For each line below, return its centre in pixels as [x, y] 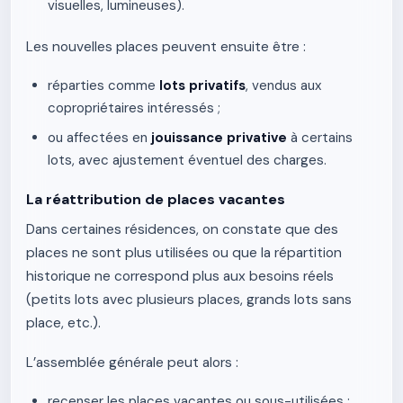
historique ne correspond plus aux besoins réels [180, 276]
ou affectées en [99, 138]
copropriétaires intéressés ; [134, 108]
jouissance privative [219, 138]
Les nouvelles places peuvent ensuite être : [166, 47]
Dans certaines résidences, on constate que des [182, 229]
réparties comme [103, 85]
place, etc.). [63, 323]
